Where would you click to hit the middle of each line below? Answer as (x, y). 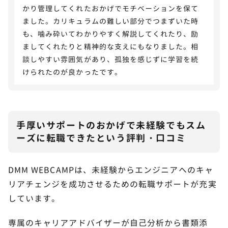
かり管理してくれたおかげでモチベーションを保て (111, 8)
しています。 (34, 198)
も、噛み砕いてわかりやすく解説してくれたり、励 (111, 34)
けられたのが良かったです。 (72, 72)
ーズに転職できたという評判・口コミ (101, 138)
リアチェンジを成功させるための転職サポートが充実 (112, 184)
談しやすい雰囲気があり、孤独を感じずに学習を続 (111, 59)
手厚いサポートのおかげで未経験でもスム (111, 125)
